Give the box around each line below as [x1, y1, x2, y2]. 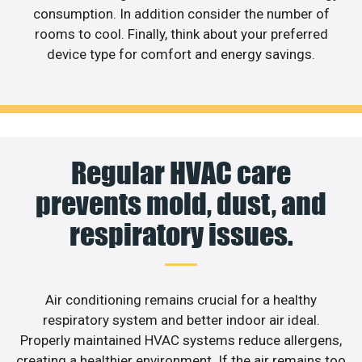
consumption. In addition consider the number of [32, 5, 330, 22]
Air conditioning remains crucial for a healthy [45, 292, 317, 309]
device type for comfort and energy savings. [47, 45, 315, 62]
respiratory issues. [69, 217, 293, 253]
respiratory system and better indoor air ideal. [42, 312, 320, 329]
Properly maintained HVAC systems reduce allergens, [20, 332, 342, 349]
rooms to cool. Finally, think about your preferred [34, 25, 328, 42]
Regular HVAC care [71, 155, 291, 192]
